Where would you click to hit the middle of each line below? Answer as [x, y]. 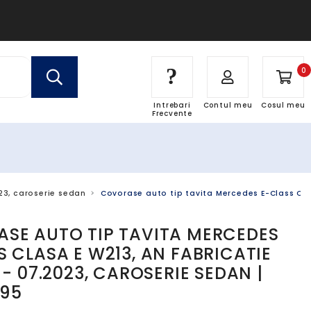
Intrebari [172, 105]
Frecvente [172, 114]
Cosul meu [283, 105]
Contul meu [228, 105]
